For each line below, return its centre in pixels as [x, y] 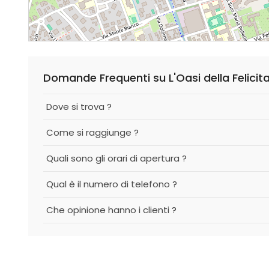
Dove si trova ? [79, 107]
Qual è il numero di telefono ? [112, 184]
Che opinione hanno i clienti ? [111, 210]
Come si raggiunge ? [92, 132]
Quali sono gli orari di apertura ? [116, 158]
